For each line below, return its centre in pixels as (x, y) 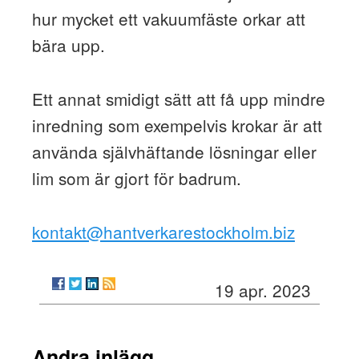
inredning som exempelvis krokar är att (177, 125)
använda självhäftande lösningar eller (174, 152)
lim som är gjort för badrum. (139, 178)
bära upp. (68, 45)
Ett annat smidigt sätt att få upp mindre (178, 99)
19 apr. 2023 (263, 290)
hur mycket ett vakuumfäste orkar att (168, 19)
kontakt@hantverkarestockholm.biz (163, 232)
